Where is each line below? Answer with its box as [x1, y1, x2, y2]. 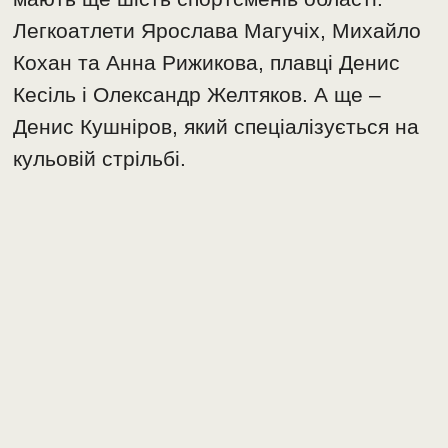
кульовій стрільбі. [13, 147, 187, 171]
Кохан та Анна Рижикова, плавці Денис [13, 51, 401, 75]
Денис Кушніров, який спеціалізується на [13, 115, 420, 139]
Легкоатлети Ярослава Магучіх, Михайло [13, 19, 422, 43]
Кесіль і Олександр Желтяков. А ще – [13, 83, 382, 107]
